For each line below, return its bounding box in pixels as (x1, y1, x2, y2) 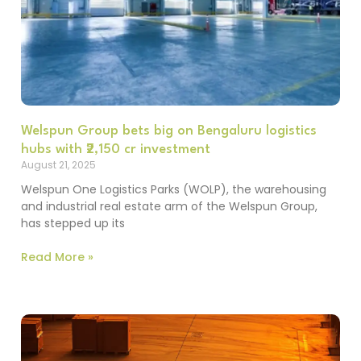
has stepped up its (20, 214, 125, 231)
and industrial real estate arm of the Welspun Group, (20, 197, 317, 214)
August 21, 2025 (20, 157, 96, 172)
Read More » (20, 248, 93, 265)
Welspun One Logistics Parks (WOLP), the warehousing (20, 180, 326, 197)
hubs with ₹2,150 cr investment (20, 142, 210, 156)
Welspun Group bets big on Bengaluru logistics (20, 123, 317, 138)
